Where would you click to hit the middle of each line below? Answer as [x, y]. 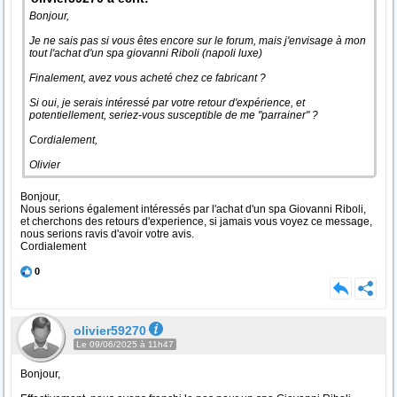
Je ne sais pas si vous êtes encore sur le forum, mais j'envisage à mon [198, 41]
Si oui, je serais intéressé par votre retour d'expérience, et [167, 103]
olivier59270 [110, 331]
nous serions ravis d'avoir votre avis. [107, 234]
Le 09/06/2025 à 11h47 [125, 344]
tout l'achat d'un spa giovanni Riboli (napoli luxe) [147, 53]
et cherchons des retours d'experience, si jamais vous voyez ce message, [196, 222]
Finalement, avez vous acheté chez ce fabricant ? [149, 78]
